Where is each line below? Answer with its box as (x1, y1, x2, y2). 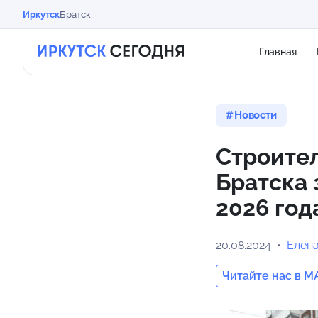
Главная (258, 46, 297, 57)
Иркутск (23, 9, 60, 20)
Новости (234, 109, 277, 121)
